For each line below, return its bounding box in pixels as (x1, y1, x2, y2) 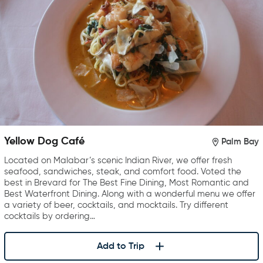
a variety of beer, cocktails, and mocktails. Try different (4, 201, 228, 210)
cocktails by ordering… (4, 212, 95, 221)
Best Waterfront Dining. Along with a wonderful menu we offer (4, 190, 255, 199)
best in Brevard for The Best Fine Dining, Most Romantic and (4, 178, 249, 188)
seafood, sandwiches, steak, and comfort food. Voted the (4, 167, 241, 177)
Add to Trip (96, 241, 144, 251)
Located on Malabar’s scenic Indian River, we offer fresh (4, 156, 232, 166)
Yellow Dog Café (4, 136, 85, 147)
